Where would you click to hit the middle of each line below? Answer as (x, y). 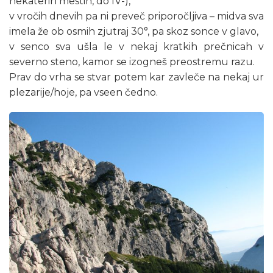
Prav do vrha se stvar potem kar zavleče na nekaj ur (136, 77)
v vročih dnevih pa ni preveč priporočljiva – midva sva (136, 16)
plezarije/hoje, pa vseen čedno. (83, 93)
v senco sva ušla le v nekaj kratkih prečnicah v (136, 47)
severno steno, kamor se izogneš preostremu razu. (132, 62)
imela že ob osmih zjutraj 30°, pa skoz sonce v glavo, (134, 32)
